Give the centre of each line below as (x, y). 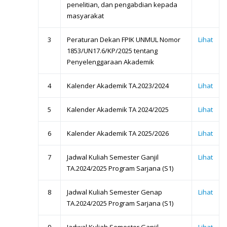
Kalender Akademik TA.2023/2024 (118, 86)
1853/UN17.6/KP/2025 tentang (112, 51)
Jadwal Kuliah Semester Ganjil (113, 157)
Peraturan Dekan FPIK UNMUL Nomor (124, 40)
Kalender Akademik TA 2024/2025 (118, 110)
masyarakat (85, 16)
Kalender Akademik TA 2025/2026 (118, 134)
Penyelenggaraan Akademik (110, 62)
